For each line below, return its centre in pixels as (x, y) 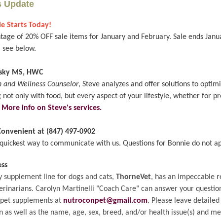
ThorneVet (133, 177)
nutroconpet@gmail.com (105, 201)
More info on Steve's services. (52, 108)
